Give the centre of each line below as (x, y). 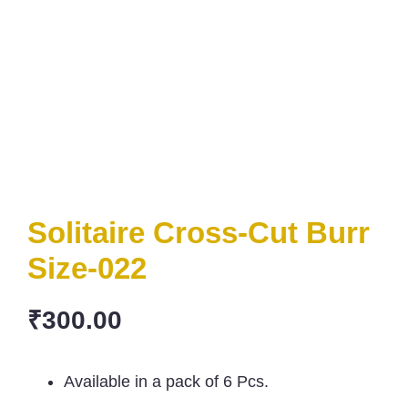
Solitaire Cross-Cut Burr (199, 233)
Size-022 (87, 268)
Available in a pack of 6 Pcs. (166, 382)
